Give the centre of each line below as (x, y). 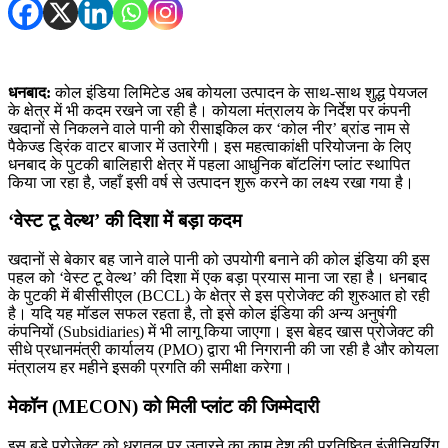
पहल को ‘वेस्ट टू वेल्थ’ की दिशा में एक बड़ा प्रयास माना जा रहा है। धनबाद (217, 278)
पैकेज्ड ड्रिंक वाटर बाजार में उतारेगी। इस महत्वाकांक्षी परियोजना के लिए (209, 146)
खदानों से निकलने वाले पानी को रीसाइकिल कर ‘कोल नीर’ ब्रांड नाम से (209, 128)
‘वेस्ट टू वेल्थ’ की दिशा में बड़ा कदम (125, 221)
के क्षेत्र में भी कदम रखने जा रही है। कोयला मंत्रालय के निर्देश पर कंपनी (209, 110)
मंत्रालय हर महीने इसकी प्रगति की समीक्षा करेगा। (150, 368)
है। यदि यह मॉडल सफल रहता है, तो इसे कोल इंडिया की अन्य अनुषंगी (202, 314)
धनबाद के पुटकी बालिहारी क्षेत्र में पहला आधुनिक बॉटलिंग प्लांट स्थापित (209, 164)
